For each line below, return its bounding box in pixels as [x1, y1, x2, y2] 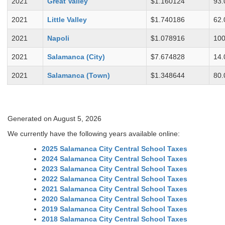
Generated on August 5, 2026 [8, 115, 101, 123]
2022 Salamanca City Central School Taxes [42, 175, 187, 183]
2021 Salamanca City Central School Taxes [42, 185, 187, 193]
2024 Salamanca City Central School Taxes [42, 155, 187, 163]
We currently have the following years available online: [8, 130, 180, 138]
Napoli [47, 34, 69, 43]
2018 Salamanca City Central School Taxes [42, 215, 187, 223]
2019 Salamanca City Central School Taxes [42, 205, 187, 213]
